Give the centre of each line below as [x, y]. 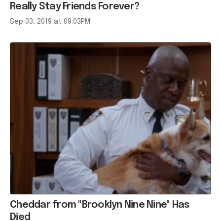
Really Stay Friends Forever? [74, 6]
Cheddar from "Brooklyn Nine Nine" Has [100, 205]
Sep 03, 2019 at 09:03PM [50, 21]
